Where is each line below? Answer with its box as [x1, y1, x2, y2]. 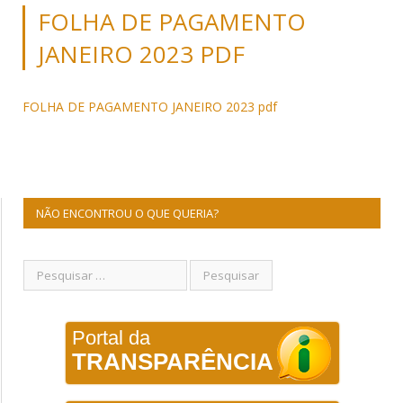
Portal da [71, 327, 150, 350]
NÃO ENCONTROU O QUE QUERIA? [36, 205, 219, 222]
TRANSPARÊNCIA [71, 348, 273, 376]
